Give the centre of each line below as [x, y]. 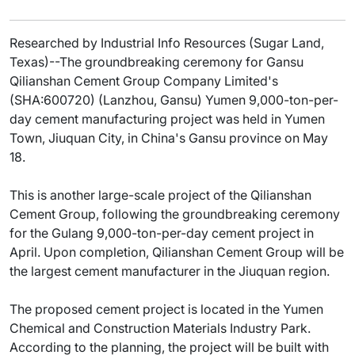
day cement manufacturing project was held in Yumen [167, 119]
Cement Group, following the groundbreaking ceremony [175, 214]
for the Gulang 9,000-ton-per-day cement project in [162, 233]
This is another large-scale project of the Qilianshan [160, 195]
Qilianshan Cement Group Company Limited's [144, 81]
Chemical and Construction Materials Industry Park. [160, 328]
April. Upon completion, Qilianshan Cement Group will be [177, 252]
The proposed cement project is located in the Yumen [166, 309]
